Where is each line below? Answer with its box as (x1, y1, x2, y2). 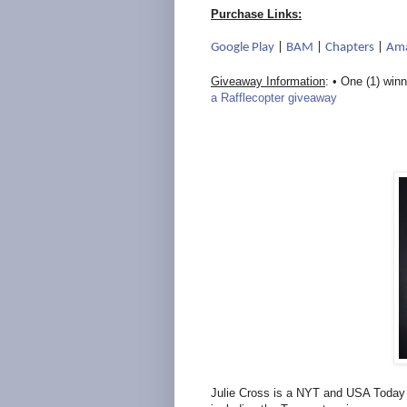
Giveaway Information (211, 74, 325, 89)
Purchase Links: (211, 7, 302, 22)
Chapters (325, 41, 374, 55)
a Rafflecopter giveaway (211, 91, 337, 105)
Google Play (211, 41, 274, 55)
